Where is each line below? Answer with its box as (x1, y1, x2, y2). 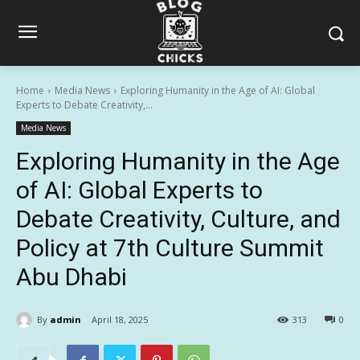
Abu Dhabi (16, 263, 127, 291)
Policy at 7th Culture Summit (16, 234, 324, 262)
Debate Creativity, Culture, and (16, 205, 341, 233)
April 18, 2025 (92, 313, 148, 326)
